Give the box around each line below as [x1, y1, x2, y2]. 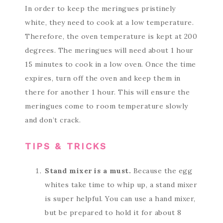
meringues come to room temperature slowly [25, 102, 188, 111]
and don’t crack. [25, 115, 81, 124]
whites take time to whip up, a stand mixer [45, 180, 197, 189]
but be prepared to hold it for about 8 [45, 208, 181, 217]
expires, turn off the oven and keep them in [25, 74, 181, 83]
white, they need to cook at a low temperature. [25, 18, 194, 27]
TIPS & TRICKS [25, 141, 107, 151]
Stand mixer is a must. [45, 166, 133, 175]
